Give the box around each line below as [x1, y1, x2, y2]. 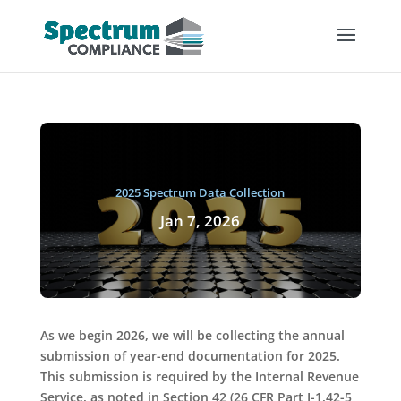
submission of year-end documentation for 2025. [39, 347, 340, 365]
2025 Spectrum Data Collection [115, 183, 286, 200]
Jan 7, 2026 [160, 209, 241, 231]
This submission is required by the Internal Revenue [39, 368, 359, 386]
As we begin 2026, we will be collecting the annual [39, 327, 345, 345]
